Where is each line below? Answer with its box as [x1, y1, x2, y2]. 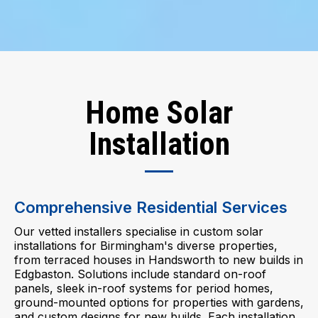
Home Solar [85, 94, 233, 131]
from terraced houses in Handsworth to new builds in [14, 253, 303, 267]
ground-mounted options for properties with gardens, [14, 295, 304, 309]
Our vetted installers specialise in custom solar [14, 224, 263, 238]
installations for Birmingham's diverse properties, [14, 238, 278, 253]
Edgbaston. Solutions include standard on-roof [14, 267, 266, 281]
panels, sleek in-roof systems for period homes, [14, 281, 273, 295]
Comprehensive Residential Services [14, 198, 287, 216]
